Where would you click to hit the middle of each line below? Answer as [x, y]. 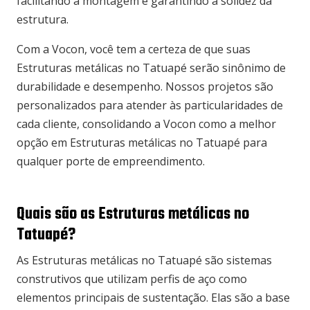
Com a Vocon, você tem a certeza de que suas [134, 49]
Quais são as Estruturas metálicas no [133, 215]
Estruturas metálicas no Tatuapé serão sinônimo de [151, 68]
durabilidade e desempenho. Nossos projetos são [145, 87]
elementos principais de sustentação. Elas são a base [153, 298]
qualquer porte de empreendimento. [111, 162]
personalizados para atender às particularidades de [150, 106]
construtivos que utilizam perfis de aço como [132, 279]
